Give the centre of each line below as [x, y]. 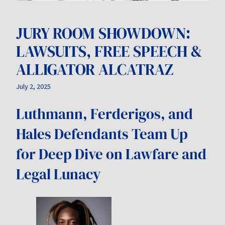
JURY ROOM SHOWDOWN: [103, 33]
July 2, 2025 [33, 87]
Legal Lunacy [59, 175]
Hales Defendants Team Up [102, 134]
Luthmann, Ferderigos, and [104, 114]
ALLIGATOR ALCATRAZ [95, 70]
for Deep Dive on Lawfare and [111, 154]
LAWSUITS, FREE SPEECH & [109, 51]
